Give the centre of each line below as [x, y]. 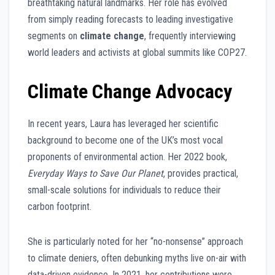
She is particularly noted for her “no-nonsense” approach [135, 241]
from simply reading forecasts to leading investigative [130, 19]
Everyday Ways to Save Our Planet [95, 173]
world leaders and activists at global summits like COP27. [137, 52]
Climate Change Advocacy [130, 91]
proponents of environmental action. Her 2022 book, [127, 157]
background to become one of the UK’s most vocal [125, 140]
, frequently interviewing [190, 36]
